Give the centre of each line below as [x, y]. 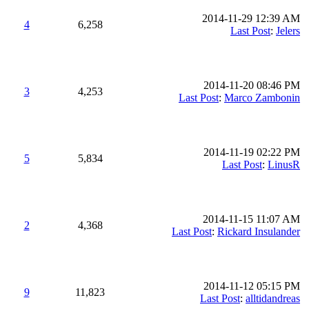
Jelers [288, 31]
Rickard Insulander [259, 231]
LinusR [284, 165]
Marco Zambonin [262, 98]
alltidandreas [273, 298]
